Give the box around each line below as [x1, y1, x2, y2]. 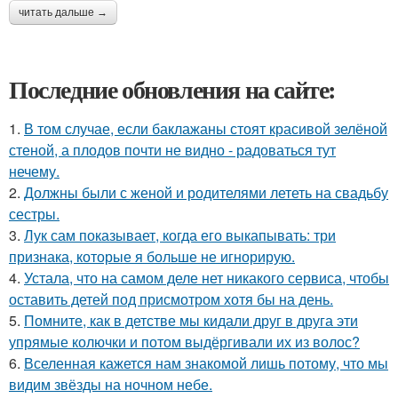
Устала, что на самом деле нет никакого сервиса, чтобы [24, 267, 389, 288]
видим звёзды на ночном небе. [9, 373, 212, 394]
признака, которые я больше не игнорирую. [9, 245, 295, 267]
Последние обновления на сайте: [9, 70, 336, 107]
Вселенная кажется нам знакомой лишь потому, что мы [24, 352, 388, 373]
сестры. [9, 203, 60, 224]
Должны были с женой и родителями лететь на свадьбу [24, 181, 388, 203]
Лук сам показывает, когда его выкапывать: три [24, 224, 336, 245]
